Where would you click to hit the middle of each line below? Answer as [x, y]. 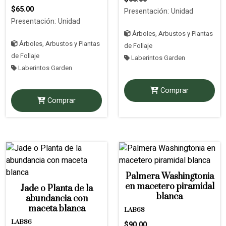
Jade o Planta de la [56, 188]
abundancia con [56, 199]
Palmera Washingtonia [169, 176]
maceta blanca [56, 209]
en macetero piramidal [169, 186]
